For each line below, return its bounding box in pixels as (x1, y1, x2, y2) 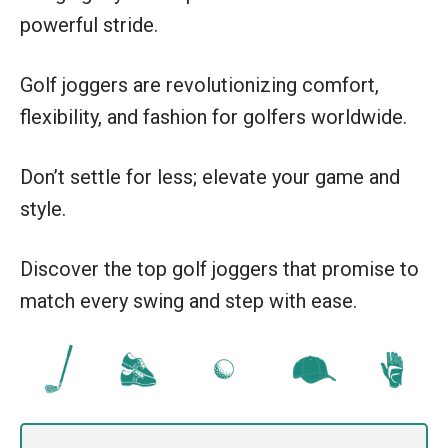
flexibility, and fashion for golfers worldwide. (20, 105, 407, 129)
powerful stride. (20, 13, 158, 37)
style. (20, 197, 66, 221)
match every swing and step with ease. (20, 289, 357, 313)
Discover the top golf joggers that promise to (20, 257, 419, 281)
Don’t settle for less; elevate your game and (20, 165, 400, 189)
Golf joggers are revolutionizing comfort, (20, 73, 379, 97)
